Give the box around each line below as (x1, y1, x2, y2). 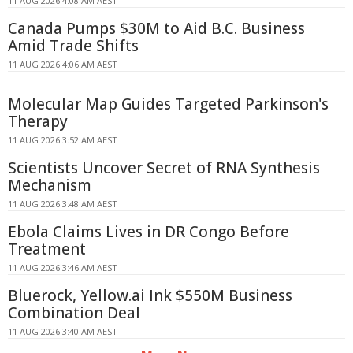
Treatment (8, 238, 86, 259)
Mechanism (8, 174, 91, 195)
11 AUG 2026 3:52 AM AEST (8, 133, 117, 146)
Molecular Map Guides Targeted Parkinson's (8, 93, 329, 114)
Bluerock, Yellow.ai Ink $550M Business (8, 284, 292, 306)
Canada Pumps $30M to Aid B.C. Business (8, 17, 305, 39)
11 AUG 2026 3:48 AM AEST (8, 197, 117, 210)
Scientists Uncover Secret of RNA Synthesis (8, 157, 320, 178)
